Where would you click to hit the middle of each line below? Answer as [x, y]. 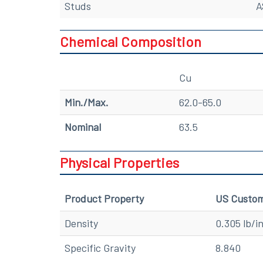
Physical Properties [119, 162]
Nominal [83, 127]
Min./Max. [87, 102]
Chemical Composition [131, 41]
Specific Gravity [100, 247]
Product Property [104, 198]
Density [81, 223]
